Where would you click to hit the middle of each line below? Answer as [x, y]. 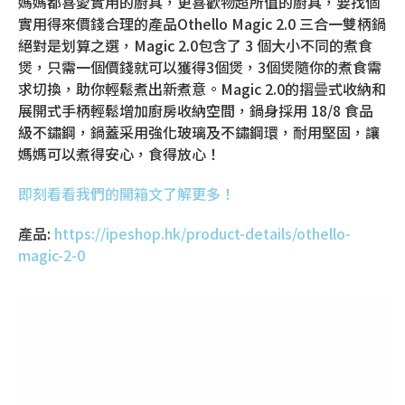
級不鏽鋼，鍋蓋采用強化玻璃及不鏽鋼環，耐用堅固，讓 [199, 132]
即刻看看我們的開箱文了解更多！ [127, 193]
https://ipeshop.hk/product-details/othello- [202, 233]
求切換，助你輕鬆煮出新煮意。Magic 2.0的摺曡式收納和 [202, 88]
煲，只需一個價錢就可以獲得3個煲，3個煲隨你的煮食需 [200, 66]
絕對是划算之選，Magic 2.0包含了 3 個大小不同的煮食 [195, 45]
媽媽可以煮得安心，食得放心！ [119, 153]
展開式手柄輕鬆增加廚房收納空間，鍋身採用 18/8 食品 [196, 110]
